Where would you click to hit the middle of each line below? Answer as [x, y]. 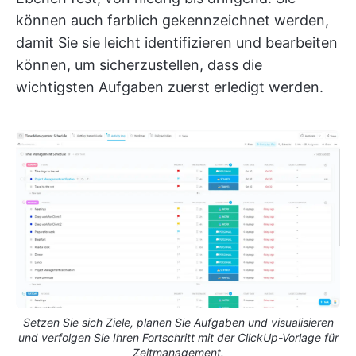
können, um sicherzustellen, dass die [139, 64]
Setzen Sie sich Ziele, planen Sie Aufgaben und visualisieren [178, 322]
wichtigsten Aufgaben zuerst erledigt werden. [170, 87]
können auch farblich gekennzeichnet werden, [172, 20]
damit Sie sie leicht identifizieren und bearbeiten [177, 42]
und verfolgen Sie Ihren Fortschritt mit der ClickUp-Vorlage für [178, 337]
